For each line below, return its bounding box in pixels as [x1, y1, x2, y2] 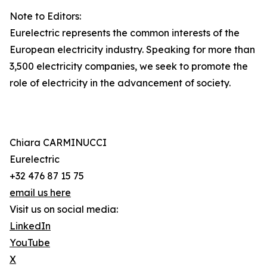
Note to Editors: [10, 10, 81, 23]
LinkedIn [10, 220, 51, 232]
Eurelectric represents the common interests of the [10, 27, 240, 39]
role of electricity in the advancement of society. [10, 77, 231, 89]
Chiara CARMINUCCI [10, 136, 107, 149]
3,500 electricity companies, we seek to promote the [10, 60, 248, 73]
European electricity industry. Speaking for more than [10, 44, 255, 56]
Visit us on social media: [10, 203, 118, 216]
